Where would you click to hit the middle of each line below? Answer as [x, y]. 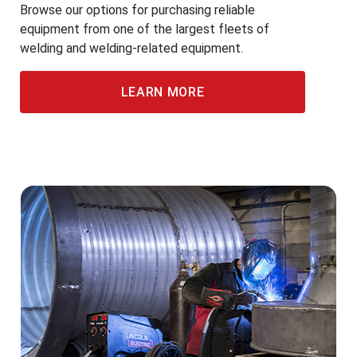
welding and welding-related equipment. [131, 48]
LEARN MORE [163, 92]
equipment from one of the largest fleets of [145, 29]
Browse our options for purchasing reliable [137, 10]
